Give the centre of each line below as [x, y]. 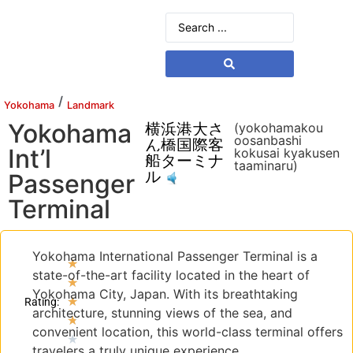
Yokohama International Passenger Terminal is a [175, 256]
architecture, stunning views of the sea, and [162, 313]
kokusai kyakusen [286, 153]
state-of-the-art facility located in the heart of [171, 275]
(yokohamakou [278, 128]
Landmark [91, 105]
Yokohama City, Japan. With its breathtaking [165, 294]
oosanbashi [268, 140]
